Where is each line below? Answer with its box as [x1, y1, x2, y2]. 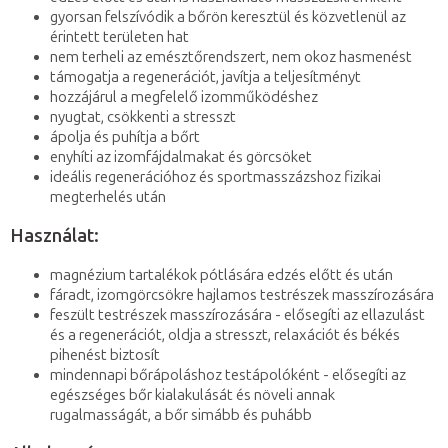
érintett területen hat [50, 28, 189, 47]
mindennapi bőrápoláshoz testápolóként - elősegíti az [50, 366, 406, 385]
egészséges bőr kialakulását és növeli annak [50, 386, 335, 405]
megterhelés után [50, 188, 166, 207]
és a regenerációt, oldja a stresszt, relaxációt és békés [50, 326, 400, 345]
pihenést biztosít [50, 346, 160, 365]
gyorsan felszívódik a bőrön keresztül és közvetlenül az [50, 8, 406, 27]
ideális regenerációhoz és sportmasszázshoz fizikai [50, 168, 381, 187]
